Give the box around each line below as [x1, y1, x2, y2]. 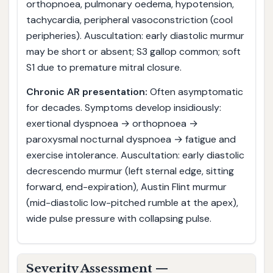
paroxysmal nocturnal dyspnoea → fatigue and [26, 132, 236, 146]
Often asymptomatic [147, 85, 243, 98]
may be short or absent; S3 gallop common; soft [26, 45, 241, 58]
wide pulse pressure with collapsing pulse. [26, 211, 211, 225]
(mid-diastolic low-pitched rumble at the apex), [26, 196, 238, 209]
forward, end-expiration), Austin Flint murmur [26, 180, 227, 193]
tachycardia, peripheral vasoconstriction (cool [26, 13, 233, 27]
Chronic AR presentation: [26, 85, 147, 98]
